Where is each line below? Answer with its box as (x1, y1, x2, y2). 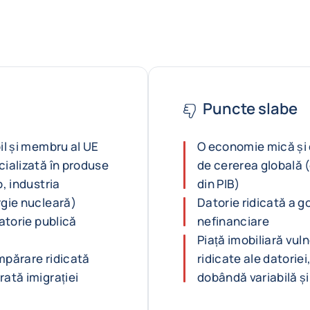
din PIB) (197, 176, 240, 192)
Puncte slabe (203, 98, 298, 119)
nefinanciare (197, 213, 270, 229)
